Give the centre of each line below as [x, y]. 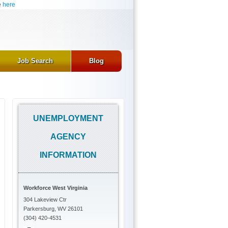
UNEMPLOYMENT [68, 118]
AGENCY [68, 136]
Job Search [35, 61]
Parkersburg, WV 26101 [53, 208]
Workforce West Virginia [56, 188]
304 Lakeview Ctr [45, 199]
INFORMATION [68, 155]
